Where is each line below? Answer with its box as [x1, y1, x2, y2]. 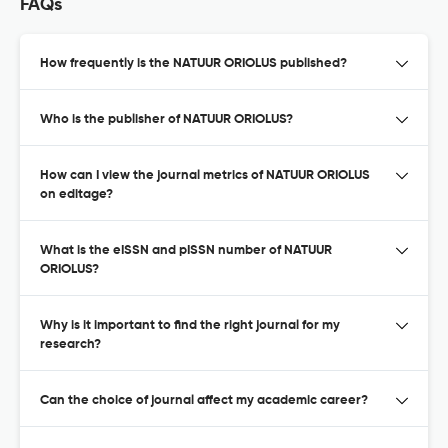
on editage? [40, 187, 113, 201]
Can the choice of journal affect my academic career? [40, 393, 368, 407]
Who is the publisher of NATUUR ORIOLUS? [40, 112, 293, 126]
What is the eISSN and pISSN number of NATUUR [40, 243, 332, 257]
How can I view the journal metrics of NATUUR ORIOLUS [40, 168, 370, 182]
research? [40, 337, 101, 351]
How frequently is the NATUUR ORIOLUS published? [40, 56, 347, 70]
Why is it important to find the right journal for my [40, 318, 340, 332]
